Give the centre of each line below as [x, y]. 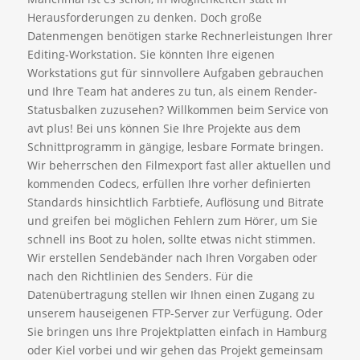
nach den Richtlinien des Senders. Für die [140, 276]
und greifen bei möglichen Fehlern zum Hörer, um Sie [172, 221]
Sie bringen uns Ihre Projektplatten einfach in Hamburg [177, 332]
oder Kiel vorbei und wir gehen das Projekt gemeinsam [175, 350]
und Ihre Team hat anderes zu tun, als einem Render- [172, 92]
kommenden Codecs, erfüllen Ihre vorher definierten [169, 184]
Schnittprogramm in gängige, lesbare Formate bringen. [175, 147]
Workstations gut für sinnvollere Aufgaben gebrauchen [175, 73]
